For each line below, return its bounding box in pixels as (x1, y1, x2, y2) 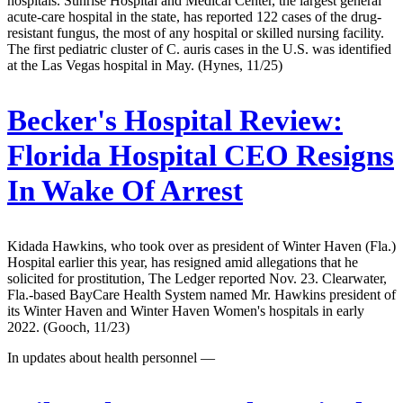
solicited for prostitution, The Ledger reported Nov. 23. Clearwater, (7, 270, 387, 286)
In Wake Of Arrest (7, 174, 243, 207)
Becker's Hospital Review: (7, 103, 343, 137)
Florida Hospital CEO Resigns (7, 139, 394, 172)
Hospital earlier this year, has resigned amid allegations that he (7, 254, 358, 270)
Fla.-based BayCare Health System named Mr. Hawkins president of (7, 286, 396, 302)
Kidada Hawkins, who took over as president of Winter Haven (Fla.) (7, 237, 396, 254)
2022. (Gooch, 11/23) (7, 318, 130, 335)
